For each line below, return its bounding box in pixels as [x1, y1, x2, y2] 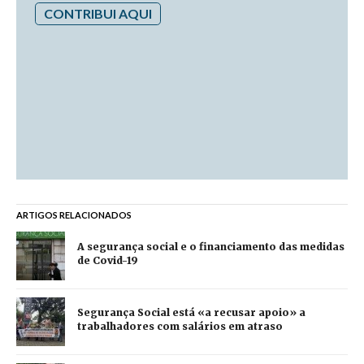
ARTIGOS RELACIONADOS [16, 209, 132, 220]
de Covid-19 [77, 253, 138, 266]
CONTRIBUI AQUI [44, 5, 152, 21]
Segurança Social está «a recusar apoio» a [77, 305, 305, 318]
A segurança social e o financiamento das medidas [77, 240, 344, 253]
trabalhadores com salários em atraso [77, 319, 283, 332]
